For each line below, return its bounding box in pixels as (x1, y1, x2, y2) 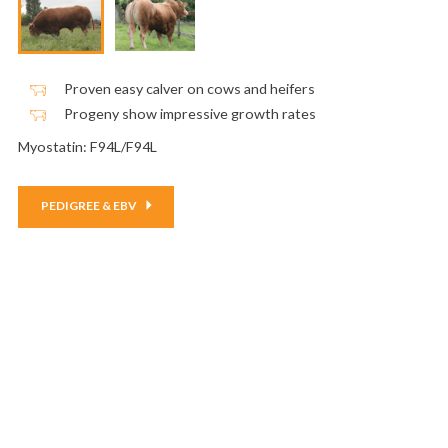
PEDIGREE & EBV (40, 197, 139, 213)
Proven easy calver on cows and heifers (63, 79, 315, 97)
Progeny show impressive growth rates (63, 104, 316, 122)
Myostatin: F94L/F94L (17, 137, 157, 155)
